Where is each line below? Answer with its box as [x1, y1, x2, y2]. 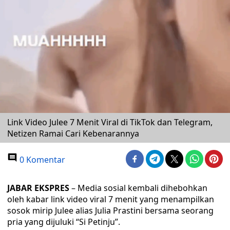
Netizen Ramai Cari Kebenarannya [7, 128, 139, 139]
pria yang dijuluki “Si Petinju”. [7, 216, 120, 227]
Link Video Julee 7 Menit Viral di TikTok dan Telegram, [7, 117, 213, 128]
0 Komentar [17, 154, 65, 165]
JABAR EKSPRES [7, 182, 69, 194]
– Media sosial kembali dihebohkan [69, 182, 207, 194]
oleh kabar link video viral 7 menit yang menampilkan [7, 194, 214, 205]
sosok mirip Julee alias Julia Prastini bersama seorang [7, 205, 214, 216]
